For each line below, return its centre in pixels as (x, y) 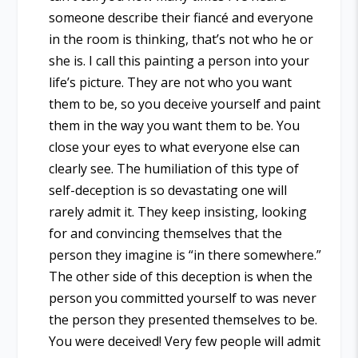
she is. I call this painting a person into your (179, 60)
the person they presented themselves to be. (183, 319)
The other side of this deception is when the (180, 276)
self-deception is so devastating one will (167, 190)
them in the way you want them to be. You (174, 125)
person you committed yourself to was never (182, 298)
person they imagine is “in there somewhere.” (185, 255)
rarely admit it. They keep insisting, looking (177, 211)
